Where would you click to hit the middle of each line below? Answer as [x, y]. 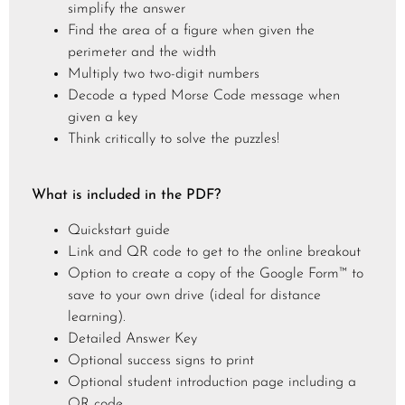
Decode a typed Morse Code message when [204, 95]
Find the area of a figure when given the [191, 30]
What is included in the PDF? [126, 196]
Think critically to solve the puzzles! [174, 139]
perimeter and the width [142, 52]
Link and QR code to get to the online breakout [214, 252]
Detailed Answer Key [132, 339]
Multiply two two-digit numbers [164, 74]
